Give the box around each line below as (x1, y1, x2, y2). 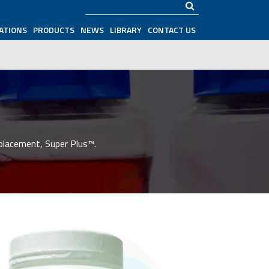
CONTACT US (148, 23, 196, 36)
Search (85, 4, 112, 19)
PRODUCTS (33, 23, 74, 36)
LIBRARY (110, 23, 142, 36)
